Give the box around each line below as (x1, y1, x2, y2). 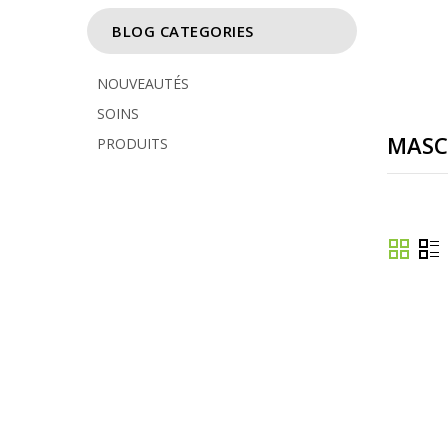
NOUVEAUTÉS (97, 74, 189, 93)
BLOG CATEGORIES (112, 21, 254, 41)
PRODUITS (97, 134, 168, 153)
